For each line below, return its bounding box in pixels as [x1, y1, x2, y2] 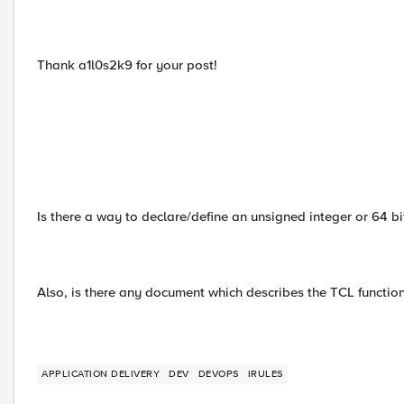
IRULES [247, 368, 283, 380]
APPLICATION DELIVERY [41, 368, 160, 380]
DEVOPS [197, 368, 239, 380]
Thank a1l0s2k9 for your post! [37, 57, 217, 73]
